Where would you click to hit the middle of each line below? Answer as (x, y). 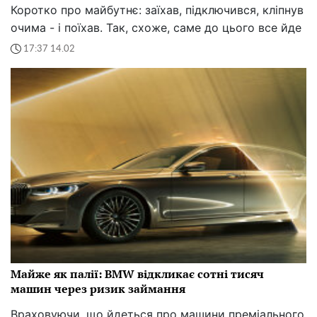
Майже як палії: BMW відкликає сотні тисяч (137, 274)
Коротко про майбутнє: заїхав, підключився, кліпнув (157, 10)
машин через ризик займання (98, 289)
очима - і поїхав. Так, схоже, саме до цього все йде (156, 28)
